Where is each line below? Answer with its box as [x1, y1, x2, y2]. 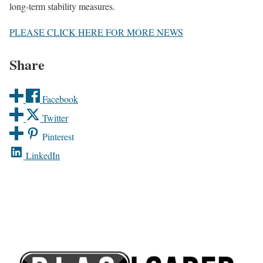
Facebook [42, 92, 78, 105]
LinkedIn [26, 149, 60, 161]
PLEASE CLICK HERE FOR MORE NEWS [9, 25, 183, 38]
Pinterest [42, 130, 74, 143]
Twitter [42, 111, 68, 124]
